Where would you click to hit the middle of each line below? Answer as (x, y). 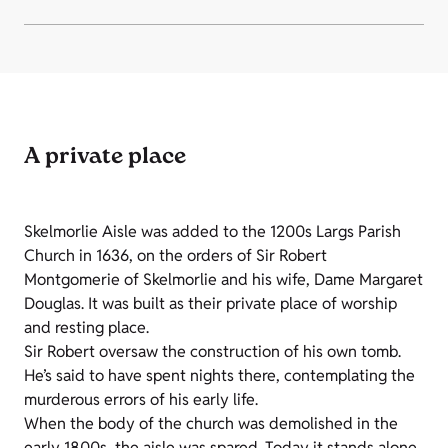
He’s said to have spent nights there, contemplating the (219, 375)
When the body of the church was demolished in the (211, 423)
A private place (105, 158)
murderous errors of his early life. (141, 399)
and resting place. (86, 327)
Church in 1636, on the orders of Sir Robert (175, 255)
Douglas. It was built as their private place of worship (210, 303)
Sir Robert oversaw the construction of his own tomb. (212, 351)
